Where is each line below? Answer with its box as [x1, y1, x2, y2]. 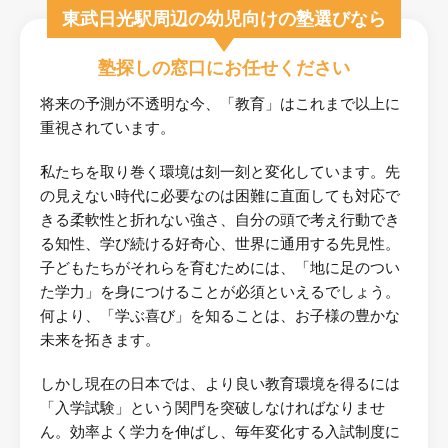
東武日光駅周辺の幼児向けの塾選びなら [62, 8, 386, 30]
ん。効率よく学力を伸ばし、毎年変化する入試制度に [40, 423, 400, 442]
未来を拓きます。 [40, 331, 160, 350]
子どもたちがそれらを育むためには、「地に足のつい [40, 259, 400, 278]
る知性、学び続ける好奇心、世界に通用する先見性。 [40, 235, 400, 254]
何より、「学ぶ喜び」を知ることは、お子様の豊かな [40, 307, 400, 326]
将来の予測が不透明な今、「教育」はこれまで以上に [40, 95, 400, 114]
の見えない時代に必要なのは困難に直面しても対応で [40, 187, 400, 206]
